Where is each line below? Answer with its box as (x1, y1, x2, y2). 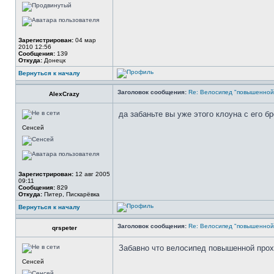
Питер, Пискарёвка (42, 191, 100, 198)
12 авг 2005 (73, 171, 110, 177)
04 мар (73, 37, 96, 43)
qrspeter (51, 224, 77, 231)
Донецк (42, 57, 65, 64)
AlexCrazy (49, 91, 80, 97)
